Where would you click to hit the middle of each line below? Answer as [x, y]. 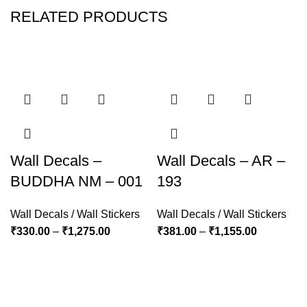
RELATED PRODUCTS [89, 17]
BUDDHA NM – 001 [76, 181]
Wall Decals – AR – [221, 161]
